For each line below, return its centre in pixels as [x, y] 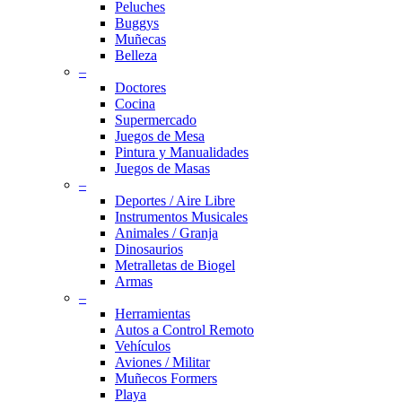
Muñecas [140, 39]
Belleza [136, 55]
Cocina [135, 103]
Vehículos [143, 345]
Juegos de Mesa [160, 135]
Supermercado [156, 119]
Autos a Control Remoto [184, 329]
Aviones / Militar [162, 362]
